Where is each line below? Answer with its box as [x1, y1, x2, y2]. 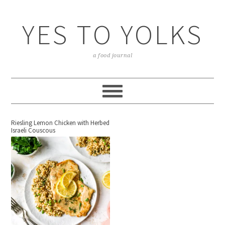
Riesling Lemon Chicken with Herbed [11, 119, 110, 127]
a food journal [93, 52, 132, 59]
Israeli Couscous [11, 126, 56, 135]
